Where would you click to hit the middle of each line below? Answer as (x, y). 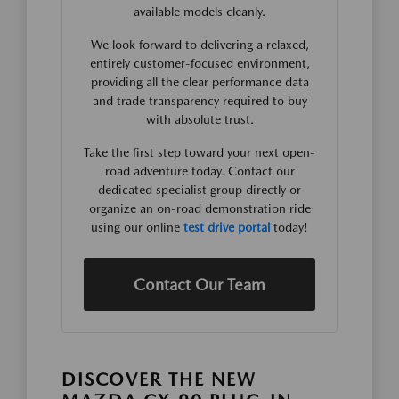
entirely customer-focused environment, (199, 63)
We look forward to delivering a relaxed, (199, 44)
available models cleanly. (199, 11)
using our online (137, 227)
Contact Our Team (199, 284)
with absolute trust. (199, 119)
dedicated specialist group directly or (199, 189)
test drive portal (227, 227)
